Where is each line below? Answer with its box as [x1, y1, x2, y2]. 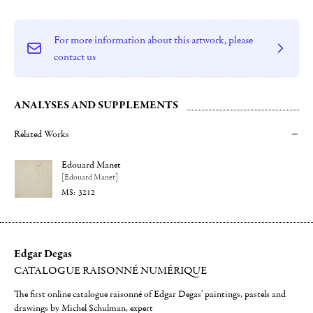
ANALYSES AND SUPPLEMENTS [14, 98, 178, 112]
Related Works [14, 128, 69, 141]
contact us [54, 50, 96, 64]
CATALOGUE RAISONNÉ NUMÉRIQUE [14, 263, 207, 278]
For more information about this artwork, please [54, 33, 253, 48]
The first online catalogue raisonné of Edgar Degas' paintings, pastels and [14, 288, 286, 301]
